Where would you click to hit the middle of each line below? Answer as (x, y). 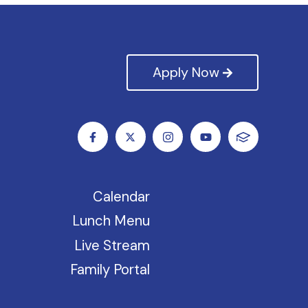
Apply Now (186, 73)
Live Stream (112, 245)
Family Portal (110, 270)
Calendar (122, 196)
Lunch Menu (111, 221)
